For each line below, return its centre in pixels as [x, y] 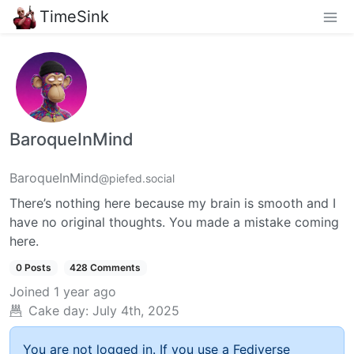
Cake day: [58, 311]
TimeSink [74, 16]
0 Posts [33, 268]
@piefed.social [137, 179]
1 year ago [85, 292]
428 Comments [105, 268]
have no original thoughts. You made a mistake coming [174, 222]
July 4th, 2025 [136, 311]
